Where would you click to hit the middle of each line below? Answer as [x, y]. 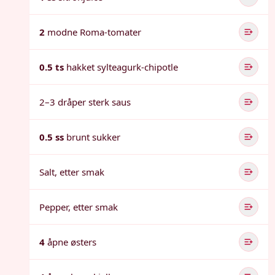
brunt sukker [93, 137]
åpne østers [72, 242]
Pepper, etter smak [79, 207]
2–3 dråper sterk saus [85, 102]
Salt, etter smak [72, 172]
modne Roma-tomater [94, 32]
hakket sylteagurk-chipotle [122, 67]
